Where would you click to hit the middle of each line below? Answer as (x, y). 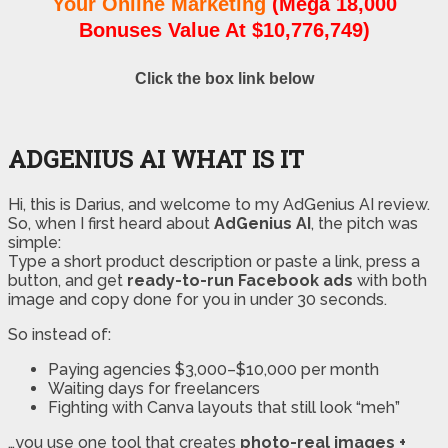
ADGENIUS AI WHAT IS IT (156, 158)
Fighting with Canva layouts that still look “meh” (224, 407)
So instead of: (59, 334)
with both (390, 280)
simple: (34, 242)
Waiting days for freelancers (154, 388)
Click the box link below (224, 78)
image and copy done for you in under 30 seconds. (197, 299)
